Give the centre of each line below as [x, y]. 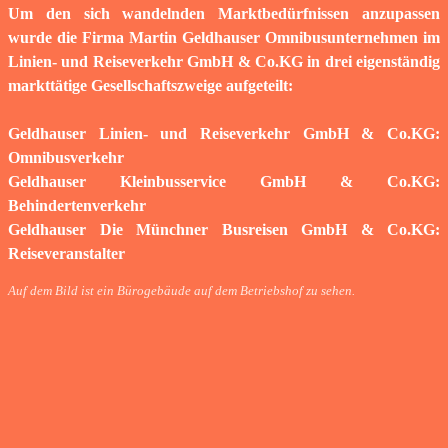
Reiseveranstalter [66, 253]
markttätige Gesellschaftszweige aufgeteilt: [150, 85]
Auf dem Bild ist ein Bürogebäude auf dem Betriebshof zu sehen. [181, 290]
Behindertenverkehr [77, 205]
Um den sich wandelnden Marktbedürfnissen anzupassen [224, 13]
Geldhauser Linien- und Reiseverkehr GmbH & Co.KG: [224, 133]
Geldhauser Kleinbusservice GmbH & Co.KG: [224, 181]
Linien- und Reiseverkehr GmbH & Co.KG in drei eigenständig [224, 61]
